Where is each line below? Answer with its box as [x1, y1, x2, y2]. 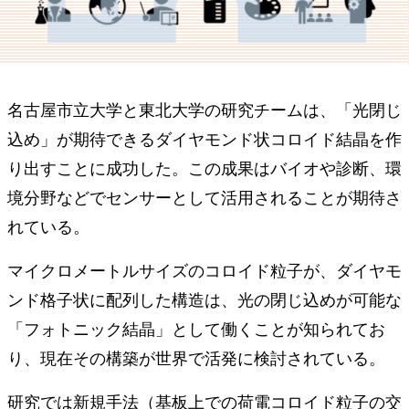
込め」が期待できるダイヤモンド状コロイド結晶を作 [7, 125, 402, 150]
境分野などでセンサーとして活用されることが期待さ [7, 184, 402, 208]
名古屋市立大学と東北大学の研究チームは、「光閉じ [7, 96, 402, 121]
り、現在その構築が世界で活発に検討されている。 [7, 344, 385, 369]
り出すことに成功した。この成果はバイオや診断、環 [7, 154, 402, 179]
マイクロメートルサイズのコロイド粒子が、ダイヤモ [7, 257, 402, 281]
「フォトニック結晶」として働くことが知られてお [7, 315, 385, 340]
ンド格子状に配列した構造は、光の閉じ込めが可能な [7, 286, 402, 310]
